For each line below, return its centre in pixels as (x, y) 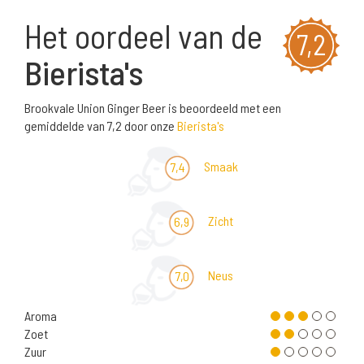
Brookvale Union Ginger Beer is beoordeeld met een (153, 108)
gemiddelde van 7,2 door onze (101, 126)
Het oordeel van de (143, 36)
